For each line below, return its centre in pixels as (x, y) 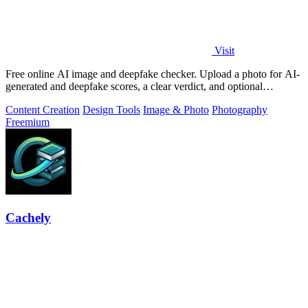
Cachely (28, 217)
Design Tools (111, 109)
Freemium (27, 122)
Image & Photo (176, 109)
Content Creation (43, 109)
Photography (240, 109)
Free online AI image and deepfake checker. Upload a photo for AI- (153, 74)
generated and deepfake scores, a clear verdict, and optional (134, 86)
